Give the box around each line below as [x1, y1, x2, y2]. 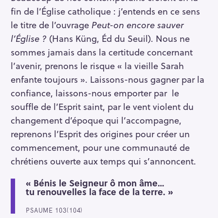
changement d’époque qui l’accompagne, [11, 113, 182, 127]
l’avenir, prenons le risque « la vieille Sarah [11, 58, 184, 72]
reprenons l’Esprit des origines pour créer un [11, 127, 190, 140]
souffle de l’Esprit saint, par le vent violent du [11, 99, 194, 113]
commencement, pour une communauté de [11, 140, 190, 154]
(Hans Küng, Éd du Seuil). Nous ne [47, 31, 190, 45]
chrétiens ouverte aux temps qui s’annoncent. [11, 154, 196, 167]
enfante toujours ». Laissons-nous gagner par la [11, 72, 204, 86]
